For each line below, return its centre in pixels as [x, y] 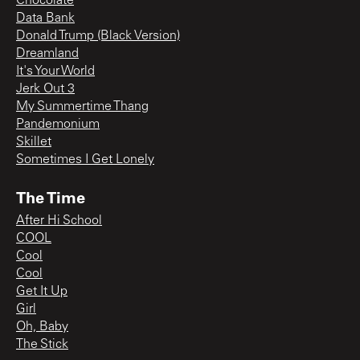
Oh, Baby [42, 327]
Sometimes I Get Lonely [85, 160]
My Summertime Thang [82, 106]
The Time [51, 196]
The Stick [42, 344]
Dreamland [47, 53]
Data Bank [45, 18]
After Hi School [59, 221]
